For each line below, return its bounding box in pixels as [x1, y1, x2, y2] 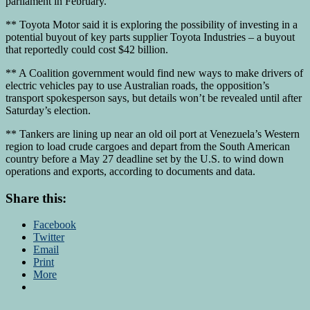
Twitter [33, 231, 64, 244]
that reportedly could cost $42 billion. [6, 43, 168, 55]
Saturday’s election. [6, 104, 91, 116]
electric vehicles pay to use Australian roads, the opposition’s [6, 79, 269, 91]
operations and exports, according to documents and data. [6, 165, 255, 177]
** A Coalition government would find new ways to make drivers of [6, 66, 303, 79]
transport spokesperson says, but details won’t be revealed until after [6, 91, 302, 104]
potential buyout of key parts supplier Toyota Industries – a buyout [6, 30, 295, 43]
